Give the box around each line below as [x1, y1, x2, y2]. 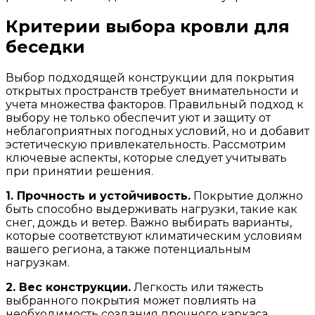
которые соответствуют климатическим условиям [6, 229, 302, 243]
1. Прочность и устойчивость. [6, 189, 191, 203]
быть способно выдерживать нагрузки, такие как [6, 202, 297, 217]
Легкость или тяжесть [131, 281, 264, 295]
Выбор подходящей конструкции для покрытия [6, 71, 295, 85]
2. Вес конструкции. [6, 281, 131, 295]
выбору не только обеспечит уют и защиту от [6, 111, 271, 125]
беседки [6, 37, 85, 58]
